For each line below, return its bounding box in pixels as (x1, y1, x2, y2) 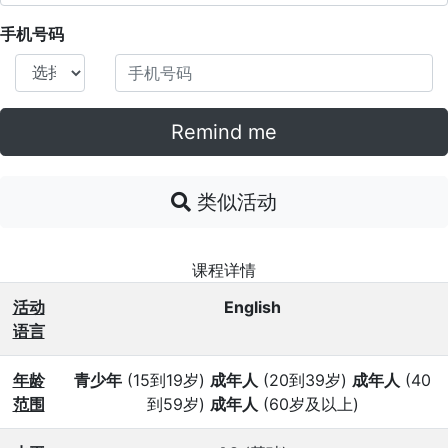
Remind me (171, 120, 277, 145)
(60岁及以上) (257, 394, 359, 415)
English (224, 297, 281, 318)
